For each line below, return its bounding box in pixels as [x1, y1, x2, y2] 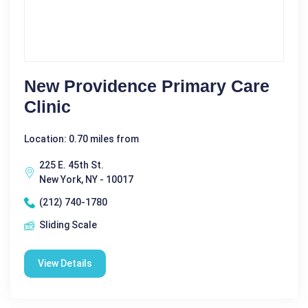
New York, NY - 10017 [39, 174, 133, 186]
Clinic [24, 97, 71, 117]
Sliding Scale [39, 219, 97, 231]
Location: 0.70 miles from [24, 133, 139, 145]
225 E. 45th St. [39, 159, 104, 171]
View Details [38, 258, 92, 269]
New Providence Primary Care [24, 76, 269, 96]
